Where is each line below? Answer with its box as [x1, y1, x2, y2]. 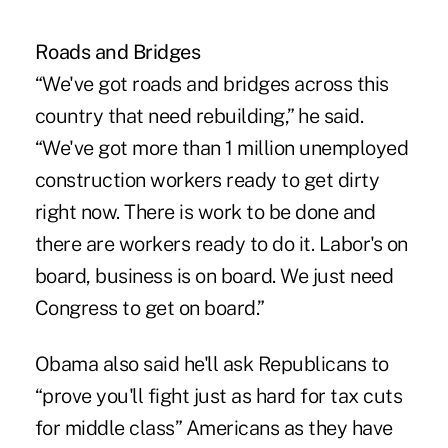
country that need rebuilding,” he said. [34, 104, 364, 129]
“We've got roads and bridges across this [34, 72, 389, 97]
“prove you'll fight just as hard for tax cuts [34, 384, 403, 409]
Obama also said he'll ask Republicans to [34, 352, 389, 377]
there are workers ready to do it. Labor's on [34, 232, 408, 257]
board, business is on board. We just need [34, 264, 394, 289]
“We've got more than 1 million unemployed [34, 136, 409, 161]
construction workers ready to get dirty [34, 168, 380, 193]
